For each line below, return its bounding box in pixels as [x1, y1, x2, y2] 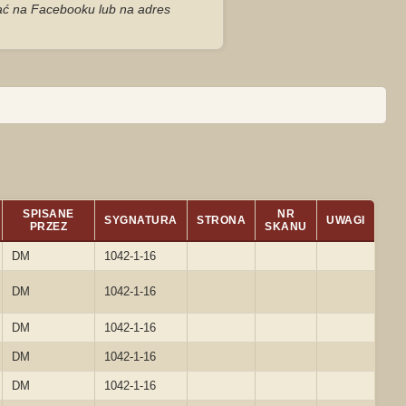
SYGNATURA [104, 214, 178, 227]
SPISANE [23, 208, 74, 220]
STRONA [197, 214, 246, 227]
